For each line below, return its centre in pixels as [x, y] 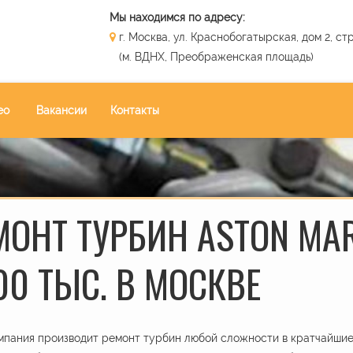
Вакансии [61, 110]
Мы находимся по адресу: [177, 17]
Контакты [135, 110]
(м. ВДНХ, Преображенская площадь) [212, 57]
